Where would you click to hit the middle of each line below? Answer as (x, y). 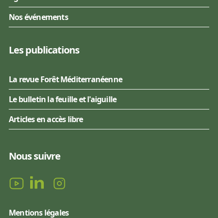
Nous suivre (35, 156)
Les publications (44, 50)
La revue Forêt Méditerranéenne (65, 79)
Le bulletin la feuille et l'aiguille (63, 99)
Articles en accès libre (46, 119)
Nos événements (38, 17)
